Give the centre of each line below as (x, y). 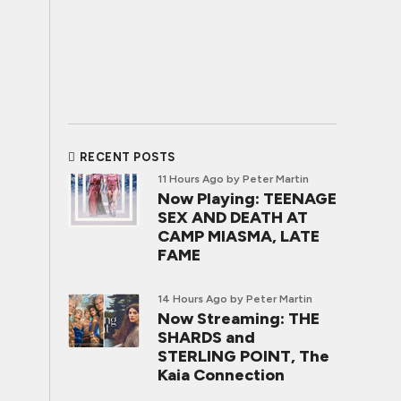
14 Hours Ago (192, 299)
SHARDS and (206, 337)
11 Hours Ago (191, 179)
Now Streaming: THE (239, 319)
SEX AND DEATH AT (233, 218)
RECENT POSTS (127, 157)
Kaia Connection (221, 375)
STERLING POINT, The (243, 356)
